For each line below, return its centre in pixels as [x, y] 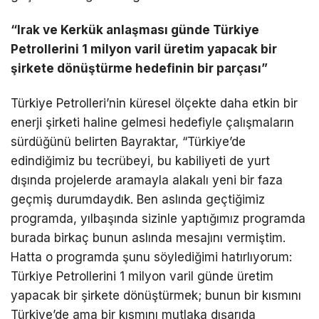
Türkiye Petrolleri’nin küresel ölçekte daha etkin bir [154, 103]
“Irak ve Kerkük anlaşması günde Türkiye [135, 30]
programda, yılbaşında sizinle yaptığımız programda [158, 218]
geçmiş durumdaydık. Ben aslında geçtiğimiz [138, 199]
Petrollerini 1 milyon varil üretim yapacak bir [144, 49]
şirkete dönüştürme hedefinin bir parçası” [139, 68]
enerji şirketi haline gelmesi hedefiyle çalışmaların [152, 122]
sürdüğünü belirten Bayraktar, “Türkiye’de [128, 141]
